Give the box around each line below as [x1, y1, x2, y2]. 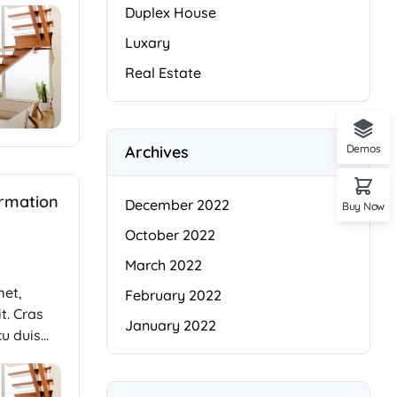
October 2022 [124, 226, 215, 244]
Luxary [124, 34, 170, 51]
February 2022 [124, 286, 222, 304]
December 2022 [124, 196, 230, 214]
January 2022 [124, 316, 216, 334]
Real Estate [124, 64, 201, 82]
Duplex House [124, 4, 216, 21]
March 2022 [124, 256, 202, 274]
